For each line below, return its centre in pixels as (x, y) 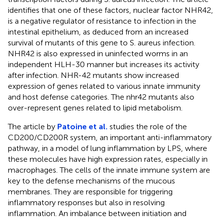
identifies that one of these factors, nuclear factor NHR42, (110, 10)
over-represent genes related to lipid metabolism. (95, 108)
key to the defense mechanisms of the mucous (92, 181)
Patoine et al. (82, 126)
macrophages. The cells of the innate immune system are (109, 170)
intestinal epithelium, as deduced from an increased (98, 32)
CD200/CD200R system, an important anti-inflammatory (110, 137)
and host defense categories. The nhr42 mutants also (101, 97)
